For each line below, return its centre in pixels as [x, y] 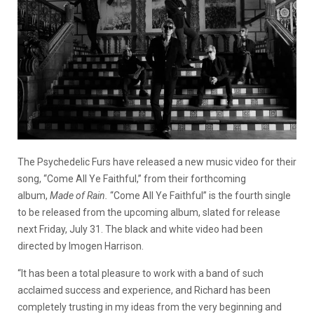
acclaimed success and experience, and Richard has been [144, 290]
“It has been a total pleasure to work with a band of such [141, 273]
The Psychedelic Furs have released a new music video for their [157, 162]
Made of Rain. [79, 195]
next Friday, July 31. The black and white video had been [140, 229]
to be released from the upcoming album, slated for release [149, 212]
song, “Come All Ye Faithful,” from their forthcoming [132, 178]
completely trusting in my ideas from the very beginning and [150, 307]
